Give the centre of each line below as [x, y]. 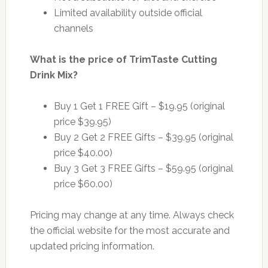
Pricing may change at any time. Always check [132, 215]
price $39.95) [82, 121]
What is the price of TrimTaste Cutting [123, 59]
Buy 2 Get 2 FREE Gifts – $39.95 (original [143, 137]
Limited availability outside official [128, 13]
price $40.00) [83, 153]
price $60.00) [83, 184]
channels [73, 28]
